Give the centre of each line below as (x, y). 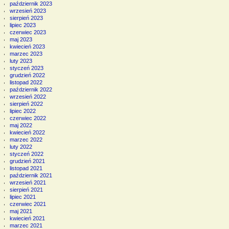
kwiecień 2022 (27, 132)
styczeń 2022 (26, 154)
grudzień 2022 (27, 75)
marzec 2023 (26, 53)
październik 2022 (31, 89)
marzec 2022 (26, 139)
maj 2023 (21, 39)
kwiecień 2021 (27, 218)
